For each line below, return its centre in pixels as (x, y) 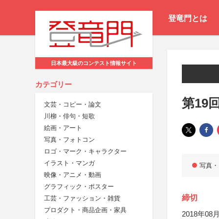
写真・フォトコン (69, 140)
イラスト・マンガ (69, 163)
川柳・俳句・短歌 (69, 116)
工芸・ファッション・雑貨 (82, 198)
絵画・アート (63, 128)
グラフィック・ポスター (79, 187)
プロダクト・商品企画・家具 (85, 210)
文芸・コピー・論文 (73, 105)
